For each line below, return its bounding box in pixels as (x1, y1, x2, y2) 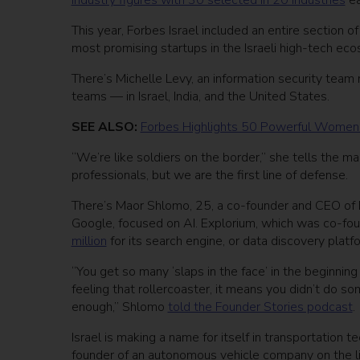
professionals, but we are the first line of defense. (71, 166, 348, 185)
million (71, 232, 107, 251)
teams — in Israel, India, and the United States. (71, 88, 329, 106)
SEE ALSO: (71, 118, 137, 137)
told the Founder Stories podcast (167, 298, 353, 317)
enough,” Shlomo (71, 298, 168, 317)
